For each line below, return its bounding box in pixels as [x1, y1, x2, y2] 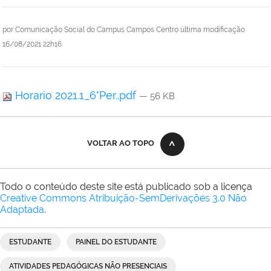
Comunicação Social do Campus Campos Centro [15, 25, 178, 34]
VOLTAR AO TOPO [87, 139, 154, 148]
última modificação [180, 25, 245, 34]
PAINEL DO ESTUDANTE [76, 238, 157, 247]
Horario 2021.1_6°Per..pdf [12, 89, 139, 102]
